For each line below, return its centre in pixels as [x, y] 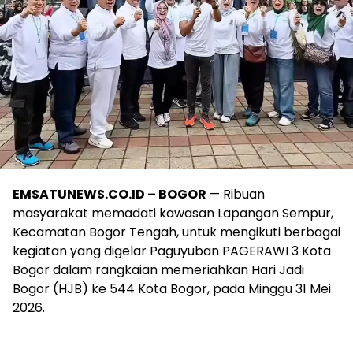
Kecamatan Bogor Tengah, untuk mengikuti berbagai [176, 232]
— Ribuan [237, 194]
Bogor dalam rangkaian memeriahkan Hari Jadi [158, 269]
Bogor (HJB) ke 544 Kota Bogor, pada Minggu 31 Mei [172, 288]
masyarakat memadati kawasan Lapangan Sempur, [173, 213]
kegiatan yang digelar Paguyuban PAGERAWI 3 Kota [172, 251]
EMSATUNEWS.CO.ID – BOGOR [111, 194]
